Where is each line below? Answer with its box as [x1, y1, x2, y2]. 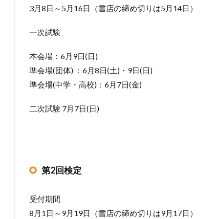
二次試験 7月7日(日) [29, 103, 99, 113]
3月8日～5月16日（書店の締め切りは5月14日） [29, 3, 197, 13]
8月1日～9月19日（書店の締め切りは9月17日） [29, 208, 197, 218]
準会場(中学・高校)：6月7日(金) [29, 79, 142, 89]
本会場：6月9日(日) [29, 51, 98, 61]
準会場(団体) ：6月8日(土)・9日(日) [29, 65, 153, 75]
